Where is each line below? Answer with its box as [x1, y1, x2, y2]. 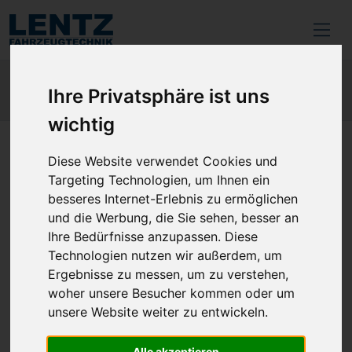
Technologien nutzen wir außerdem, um [48, 247, 283, 264]
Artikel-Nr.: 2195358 [19, 245, 133, 262]
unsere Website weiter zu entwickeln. [48, 304, 269, 321]
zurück [30, 142, 74, 159]
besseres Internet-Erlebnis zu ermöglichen [48, 191, 299, 207]
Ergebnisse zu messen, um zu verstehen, [48, 266, 289, 283]
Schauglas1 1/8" [19, 196, 188, 227]
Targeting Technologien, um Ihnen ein [48, 172, 270, 189]
